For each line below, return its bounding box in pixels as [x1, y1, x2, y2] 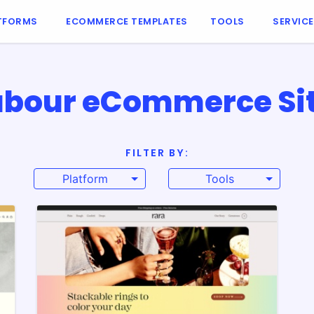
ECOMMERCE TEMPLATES [66, 15, 188, 27]
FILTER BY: [125, 146, 189, 160]
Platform [62, 172, 108, 186]
